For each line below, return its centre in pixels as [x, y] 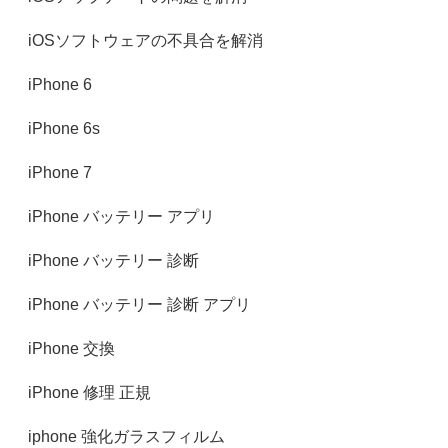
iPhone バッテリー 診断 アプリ [139, 304]
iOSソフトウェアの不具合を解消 [145, 40]
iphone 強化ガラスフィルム [126, 436]
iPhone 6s [64, 128]
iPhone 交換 [71, 348]
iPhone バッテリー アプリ [121, 216]
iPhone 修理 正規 [89, 392]
